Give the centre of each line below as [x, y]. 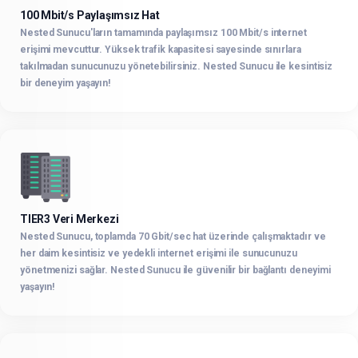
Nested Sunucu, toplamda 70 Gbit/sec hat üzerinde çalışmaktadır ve [173, 236]
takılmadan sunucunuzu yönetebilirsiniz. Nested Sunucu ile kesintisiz [177, 67]
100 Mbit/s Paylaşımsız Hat [90, 16]
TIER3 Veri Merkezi [70, 219]
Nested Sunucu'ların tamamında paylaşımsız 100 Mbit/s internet [163, 33]
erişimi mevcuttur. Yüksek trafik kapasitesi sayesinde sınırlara [161, 50]
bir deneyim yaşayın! [66, 84]
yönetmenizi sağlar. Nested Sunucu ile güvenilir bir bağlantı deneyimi [176, 270]
